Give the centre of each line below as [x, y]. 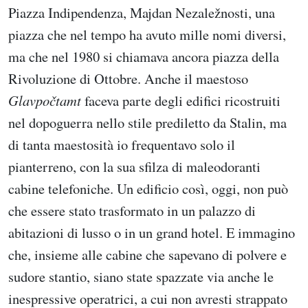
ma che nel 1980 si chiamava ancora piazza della [144, 57]
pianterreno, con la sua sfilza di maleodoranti [134, 167]
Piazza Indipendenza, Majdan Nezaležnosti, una [142, 13]
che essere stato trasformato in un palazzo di [132, 211]
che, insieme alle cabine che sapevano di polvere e [147, 255]
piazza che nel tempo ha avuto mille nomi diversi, [147, 35]
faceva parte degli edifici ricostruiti [181, 101]
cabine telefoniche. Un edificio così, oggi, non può [148, 189]
